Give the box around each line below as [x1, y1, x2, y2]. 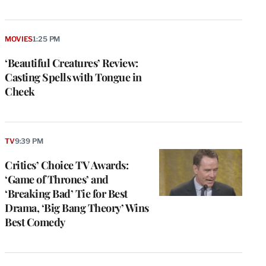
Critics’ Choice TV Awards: [5, 158, 128, 173]
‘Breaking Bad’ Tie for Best [5, 186, 128, 201]
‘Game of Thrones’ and [5, 172, 109, 187]
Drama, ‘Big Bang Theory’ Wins [5, 201, 149, 216]
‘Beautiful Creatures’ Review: [5, 56, 138, 71]
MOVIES [5, 34, 33, 44]
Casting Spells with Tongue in [5, 70, 142, 85]
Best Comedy [5, 215, 65, 230]
